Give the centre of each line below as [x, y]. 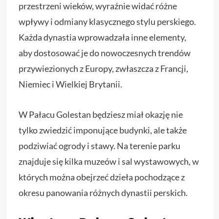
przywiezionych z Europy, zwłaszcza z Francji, [103, 68]
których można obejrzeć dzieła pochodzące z [101, 177]
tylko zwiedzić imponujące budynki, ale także [102, 130]
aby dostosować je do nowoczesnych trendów [104, 53]
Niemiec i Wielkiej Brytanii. [70, 84]
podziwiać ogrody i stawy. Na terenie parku [99, 145]
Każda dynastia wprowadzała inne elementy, [102, 37]
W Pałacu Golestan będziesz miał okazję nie [100, 114]
